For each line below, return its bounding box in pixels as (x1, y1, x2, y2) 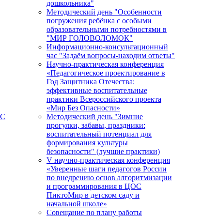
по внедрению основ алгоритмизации (46, 173, 172, 182)
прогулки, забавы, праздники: (46, 121, 145, 130)
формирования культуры (46, 139, 128, 147)
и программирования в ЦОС (46, 182, 141, 191)
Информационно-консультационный (46, 43, 168, 51)
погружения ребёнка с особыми (46, 16, 152, 25)
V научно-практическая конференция (46, 156, 170, 165)
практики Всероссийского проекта (46, 95, 161, 104)
